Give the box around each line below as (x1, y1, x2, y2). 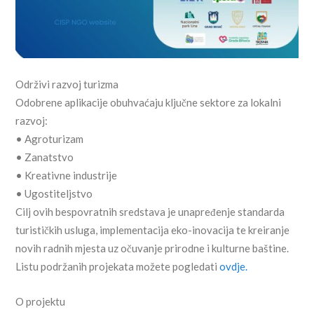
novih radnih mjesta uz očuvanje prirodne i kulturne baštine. (15, 241, 289, 254)
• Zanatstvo (15, 150, 74, 163)
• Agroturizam (15, 132, 84, 145)
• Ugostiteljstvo (15, 186, 93, 200)
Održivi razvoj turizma (15, 77, 119, 90)
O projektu (15, 294, 66, 308)
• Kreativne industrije (15, 168, 118, 182)
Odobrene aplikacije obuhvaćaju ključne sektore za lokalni (15, 95, 282, 109)
